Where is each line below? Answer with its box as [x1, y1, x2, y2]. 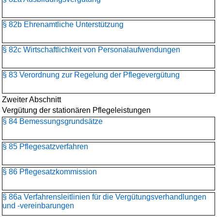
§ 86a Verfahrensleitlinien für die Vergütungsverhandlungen [2, 193, 206, 201]
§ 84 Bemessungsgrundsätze [2, 117, 103, 125]
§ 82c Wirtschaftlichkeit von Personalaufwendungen [2, 46, 180, 54]
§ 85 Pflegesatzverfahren [2, 142, 88, 151]
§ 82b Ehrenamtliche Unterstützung [2, 20, 124, 29]
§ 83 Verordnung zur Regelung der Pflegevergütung [2, 71, 180, 79]
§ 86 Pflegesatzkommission [2, 168, 97, 176]
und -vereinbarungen [2, 201, 74, 210]
